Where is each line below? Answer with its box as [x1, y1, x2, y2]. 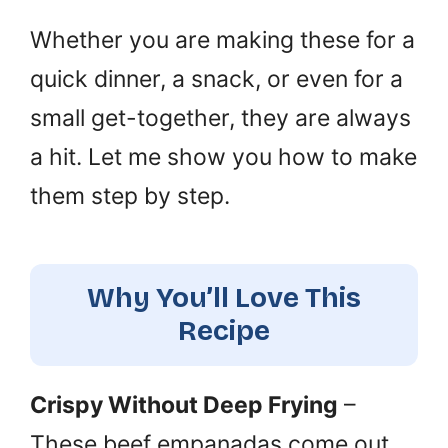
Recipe [178, 314, 270, 348]
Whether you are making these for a [30, 26, 415, 54]
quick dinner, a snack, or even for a [30, 65, 403, 93]
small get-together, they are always [30, 104, 411, 132]
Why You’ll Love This [87, 281, 361, 315]
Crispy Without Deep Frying [30, 391, 338, 419]
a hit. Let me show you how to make [30, 143, 417, 171]
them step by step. [30, 182, 230, 210]
